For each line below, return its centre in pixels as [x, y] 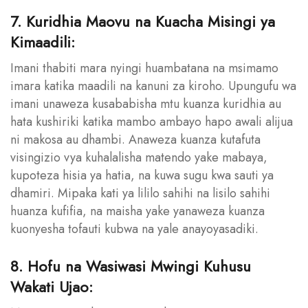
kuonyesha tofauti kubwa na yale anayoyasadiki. [134, 229]
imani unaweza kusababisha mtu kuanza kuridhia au [146, 103]
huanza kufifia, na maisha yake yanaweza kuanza [137, 211]
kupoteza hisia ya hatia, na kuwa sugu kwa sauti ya [142, 175]
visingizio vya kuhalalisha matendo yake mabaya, [139, 157]
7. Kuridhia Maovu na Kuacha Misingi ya [143, 21]
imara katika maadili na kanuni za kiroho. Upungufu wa [153, 86]
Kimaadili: [43, 42]
